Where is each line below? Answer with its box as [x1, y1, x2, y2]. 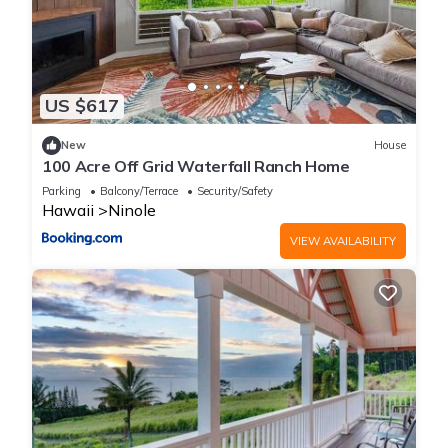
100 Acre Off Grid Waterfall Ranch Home [42, 155, 350, 176]
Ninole [108, 199, 156, 220]
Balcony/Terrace [100, 183, 178, 198]
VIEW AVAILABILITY [290, 233, 396, 248]
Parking [42, 183, 81, 198]
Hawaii [42, 199, 94, 220]
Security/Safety [197, 183, 273, 198]
